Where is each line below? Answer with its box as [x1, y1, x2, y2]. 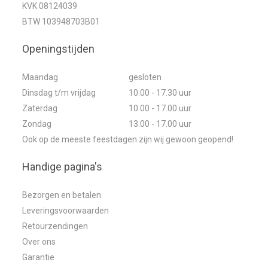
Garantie [22, 252, 55, 263]
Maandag [22, 72, 59, 83]
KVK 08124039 [22, 1, 78, 11]
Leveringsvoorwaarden [22, 206, 109, 216]
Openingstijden [22, 42, 95, 56]
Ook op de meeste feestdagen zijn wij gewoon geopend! [22, 135, 234, 145]
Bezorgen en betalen [22, 190, 102, 200]
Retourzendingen [22, 221, 89, 232]
